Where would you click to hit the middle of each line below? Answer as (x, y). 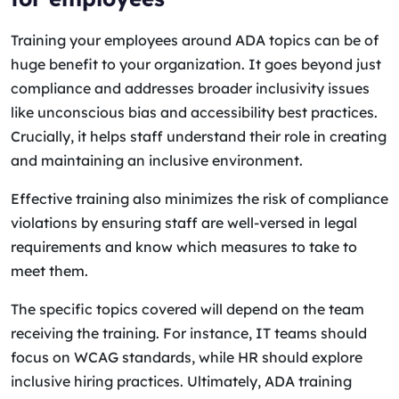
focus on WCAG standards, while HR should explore (187, 357)
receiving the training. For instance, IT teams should (189, 333)
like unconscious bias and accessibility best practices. (194, 112)
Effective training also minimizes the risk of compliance (199, 199)
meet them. (49, 271)
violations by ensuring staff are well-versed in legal (184, 223)
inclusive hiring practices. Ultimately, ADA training (181, 381)
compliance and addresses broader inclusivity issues (190, 88)
